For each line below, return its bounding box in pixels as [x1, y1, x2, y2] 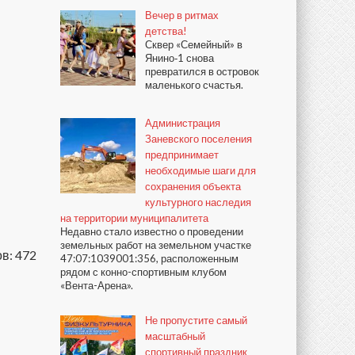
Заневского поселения [145, 132, 252, 145]
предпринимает [145, 147, 219, 161]
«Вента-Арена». [60, 278, 133, 292]
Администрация [145, 116, 220, 129]
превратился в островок [145, 65, 259, 78]
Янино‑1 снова [145, 52, 214, 64]
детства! [145, 25, 187, 37]
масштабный [145, 329, 205, 342]
